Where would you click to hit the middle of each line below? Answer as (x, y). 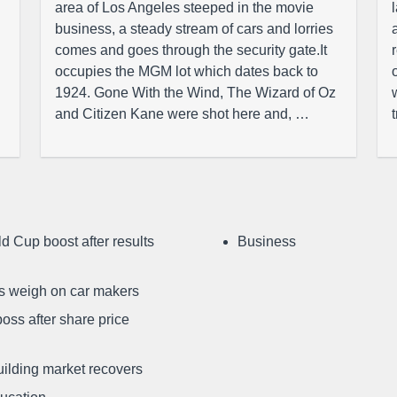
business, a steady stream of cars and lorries (194, 29)
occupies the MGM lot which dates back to (187, 71)
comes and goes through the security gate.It (191, 50)
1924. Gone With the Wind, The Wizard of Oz (195, 93)
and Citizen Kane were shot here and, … (182, 114)
